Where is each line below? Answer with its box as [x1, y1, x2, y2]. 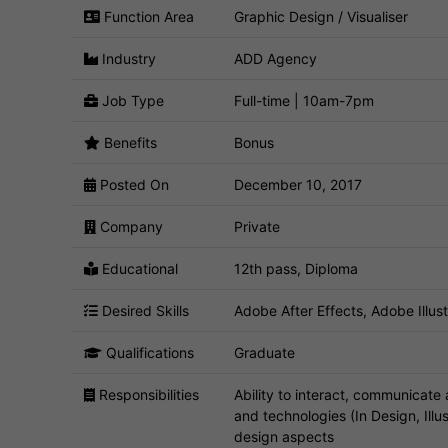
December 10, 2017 [234, 175, 362, 193]
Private [234, 217, 280, 235]
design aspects [234, 427, 334, 445]
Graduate [234, 343, 295, 361]
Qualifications [102, 343, 194, 361]
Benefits [100, 133, 157, 151]
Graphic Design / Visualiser [234, 7, 408, 25]
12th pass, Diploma [234, 259, 358, 277]
